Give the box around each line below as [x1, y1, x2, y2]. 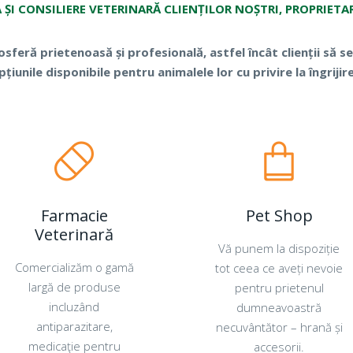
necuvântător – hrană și [215, 319, 343, 335]
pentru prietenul [234, 280, 324, 295]
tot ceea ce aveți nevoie [215, 260, 343, 276]
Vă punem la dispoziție [218, 240, 340, 256]
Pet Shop [245, 205, 313, 226]
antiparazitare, [35, 318, 113, 334]
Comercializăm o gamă [14, 259, 134, 275]
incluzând [49, 299, 99, 314]
